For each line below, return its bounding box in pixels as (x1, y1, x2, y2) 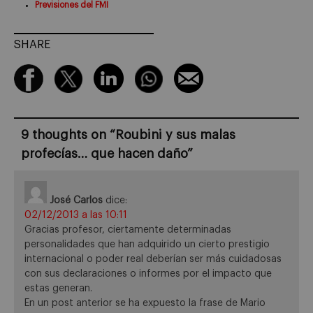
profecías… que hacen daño (21, 147, 187, 161)
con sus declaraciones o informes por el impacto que (24, 269, 272, 279)
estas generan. (24, 284, 92, 294)
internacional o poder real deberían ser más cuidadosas (24, 254, 282, 265)
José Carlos (50, 196, 103, 206)
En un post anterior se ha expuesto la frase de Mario (24, 298, 265, 309)
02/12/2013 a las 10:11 (24, 210, 127, 221)
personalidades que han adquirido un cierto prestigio (24, 240, 270, 250)
